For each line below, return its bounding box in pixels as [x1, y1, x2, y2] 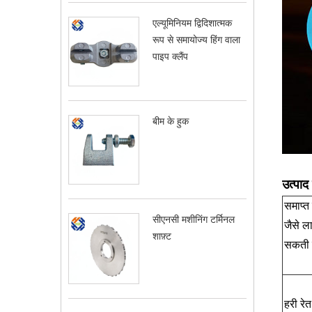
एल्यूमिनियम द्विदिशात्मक [153, 17, 232, 29]
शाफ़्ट [153, 230, 171, 242]
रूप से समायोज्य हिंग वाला [153, 34, 240, 46]
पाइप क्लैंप [153, 51, 188, 63]
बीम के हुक [153, 115, 189, 127]
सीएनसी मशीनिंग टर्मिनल [153, 213, 235, 225]
